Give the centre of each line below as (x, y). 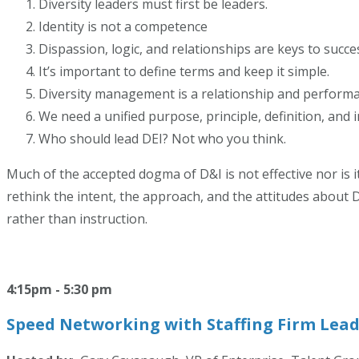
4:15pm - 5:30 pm (59, 289)
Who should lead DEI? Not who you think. (162, 139)
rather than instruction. (77, 219)
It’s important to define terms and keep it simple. (184, 71)
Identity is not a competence (123, 26)
